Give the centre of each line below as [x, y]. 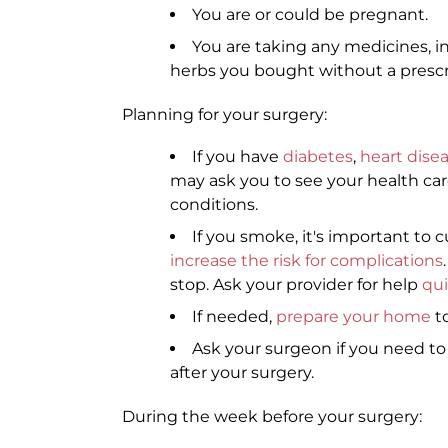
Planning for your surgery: [224, 114]
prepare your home [353, 316]
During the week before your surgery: [272, 416]
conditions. [214, 204]
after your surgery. [242, 372]
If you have [237, 156]
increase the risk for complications [306, 260]
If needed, [234, 316]
